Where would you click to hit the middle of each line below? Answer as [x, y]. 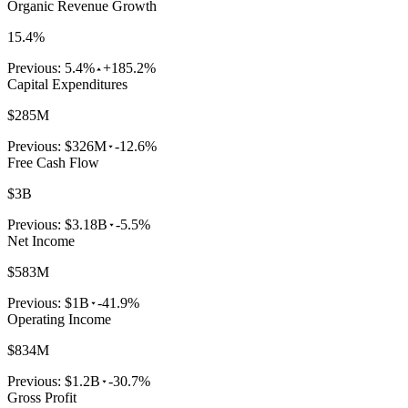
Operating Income [59, 320]
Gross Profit [42, 398]
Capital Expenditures [67, 85]
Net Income [41, 241]
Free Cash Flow [53, 163]
